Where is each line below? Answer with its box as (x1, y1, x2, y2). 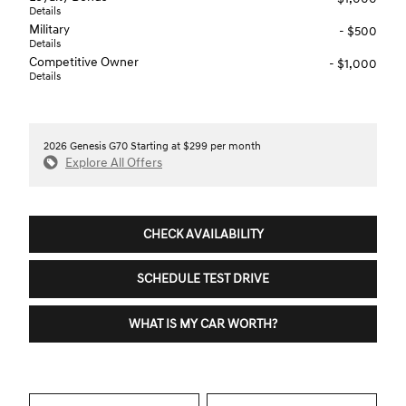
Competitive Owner (29, 53, 139, 70)
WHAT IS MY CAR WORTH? (129, 315, 277, 332)
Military (29, 21, 70, 37)
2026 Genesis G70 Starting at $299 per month (43, 139, 261, 153)
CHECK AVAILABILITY (142, 226, 264, 242)
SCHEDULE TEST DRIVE (137, 271, 269, 287)
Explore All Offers (65, 154, 162, 170)
